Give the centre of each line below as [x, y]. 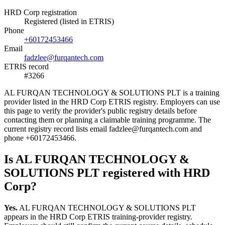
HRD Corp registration [40, 12]
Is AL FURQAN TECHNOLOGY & [97, 159]
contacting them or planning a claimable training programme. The [107, 120]
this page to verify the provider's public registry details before [100, 110]
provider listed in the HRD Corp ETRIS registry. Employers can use [112, 101]
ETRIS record [26, 66]
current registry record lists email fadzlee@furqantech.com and [103, 129]
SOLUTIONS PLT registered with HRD [107, 173]
